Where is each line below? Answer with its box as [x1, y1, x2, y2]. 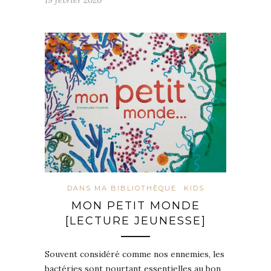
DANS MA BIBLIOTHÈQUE [67, 183, 177, 192]
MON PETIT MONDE [71, 198, 200, 212]
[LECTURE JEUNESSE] [65, 214, 206, 227]
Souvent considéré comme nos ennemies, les [45, 248, 224, 260]
